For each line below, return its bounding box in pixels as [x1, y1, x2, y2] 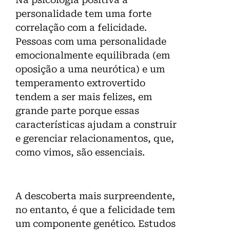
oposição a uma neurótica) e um [15, 64, 165, 75]
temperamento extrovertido [15, 78, 145, 89]
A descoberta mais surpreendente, [15, 190, 175, 202]
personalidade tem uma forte [15, 8, 151, 20]
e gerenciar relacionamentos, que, [15, 133, 174, 144]
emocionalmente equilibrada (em [15, 50, 170, 61]
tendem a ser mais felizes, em [15, 91, 152, 103]
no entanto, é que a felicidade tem [15, 204, 175, 216]
